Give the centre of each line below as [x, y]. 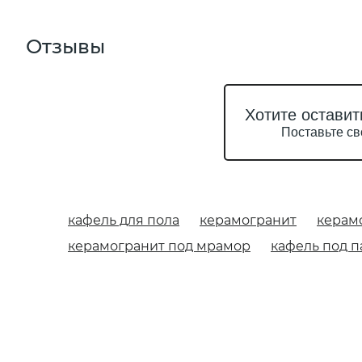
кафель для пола [124, 220]
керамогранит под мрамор [159, 246]
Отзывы [65, 46]
